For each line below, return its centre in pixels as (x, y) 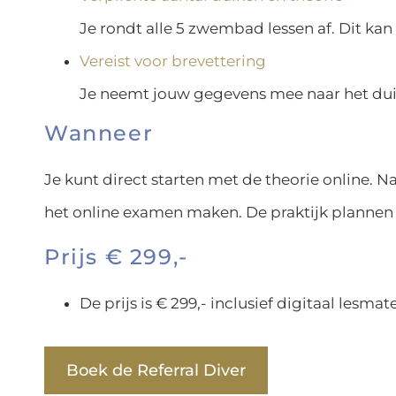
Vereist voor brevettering (173, 61)
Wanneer (99, 133)
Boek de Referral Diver (156, 370)
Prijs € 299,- (116, 256)
